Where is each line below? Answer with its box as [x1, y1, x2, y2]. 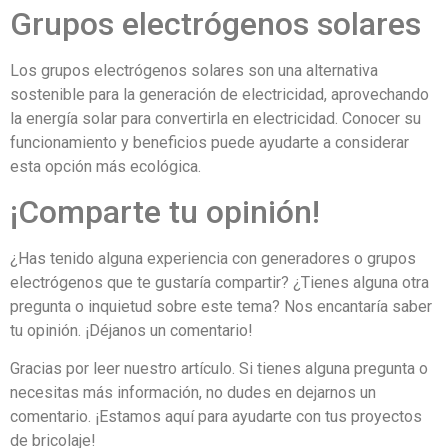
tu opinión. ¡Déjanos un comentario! [10, 320, 253, 340]
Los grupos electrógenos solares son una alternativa [10, 60, 378, 80]
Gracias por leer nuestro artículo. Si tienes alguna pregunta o [10, 359, 428, 379]
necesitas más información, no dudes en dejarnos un [10, 383, 376, 403]
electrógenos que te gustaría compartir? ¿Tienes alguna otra [10, 272, 429, 292]
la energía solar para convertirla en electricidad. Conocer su [10, 108, 421, 128]
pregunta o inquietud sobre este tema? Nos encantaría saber [10, 296, 432, 316]
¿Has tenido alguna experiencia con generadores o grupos [10, 248, 416, 268]
